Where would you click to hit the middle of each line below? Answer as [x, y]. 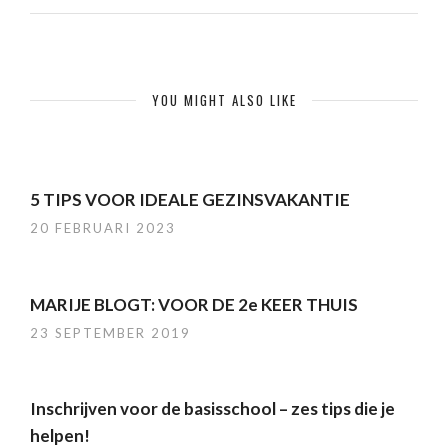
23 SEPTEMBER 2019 [110, 332]
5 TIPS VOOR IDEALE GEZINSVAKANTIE [190, 199]
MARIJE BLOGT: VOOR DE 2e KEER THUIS [194, 304]
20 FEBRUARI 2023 [103, 228]
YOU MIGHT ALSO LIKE [224, 100]
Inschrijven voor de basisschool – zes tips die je [212, 409]
